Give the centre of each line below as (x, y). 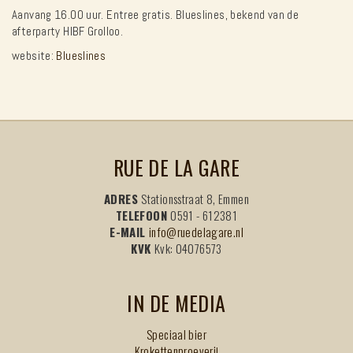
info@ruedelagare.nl (196, 231)
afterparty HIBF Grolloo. (67, 31)
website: (34, 56)
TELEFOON (143, 215)
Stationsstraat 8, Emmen (195, 198)
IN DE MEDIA (176, 303)
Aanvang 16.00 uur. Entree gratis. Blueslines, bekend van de (156, 14)
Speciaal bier (176, 334)
